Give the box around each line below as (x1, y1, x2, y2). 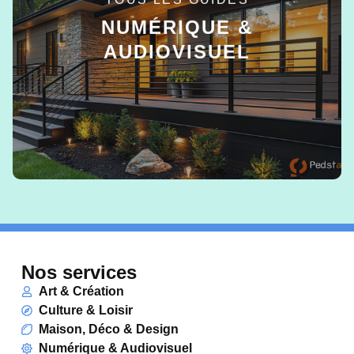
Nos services (21, 261, 137, 283)
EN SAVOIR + (145, 63, 209, 75)
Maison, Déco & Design (39, 322, 179, 336)
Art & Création (39, 284, 125, 298)
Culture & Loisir (39, 303, 134, 317)
